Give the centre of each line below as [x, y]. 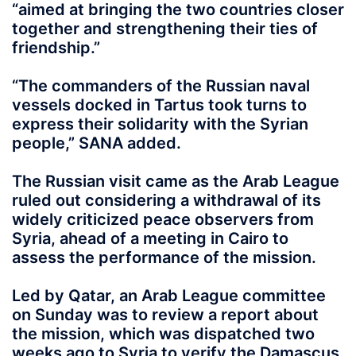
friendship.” [56, 48]
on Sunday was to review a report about [165, 315]
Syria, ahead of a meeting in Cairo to [150, 238]
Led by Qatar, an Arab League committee [169, 296]
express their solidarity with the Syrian [160, 124]
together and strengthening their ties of [165, 29]
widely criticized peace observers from [163, 219]
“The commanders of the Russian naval [161, 86]
